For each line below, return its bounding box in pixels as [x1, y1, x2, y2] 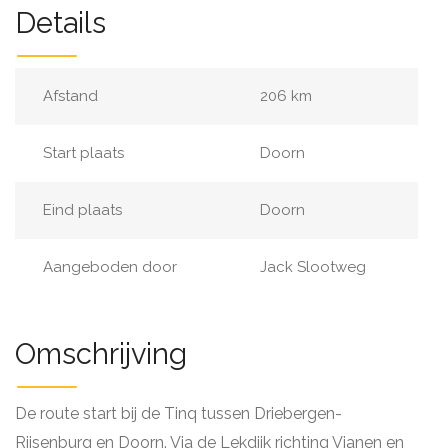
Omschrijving [15, 337, 187, 371]
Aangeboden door [43, 258, 177, 276]
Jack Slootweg [260, 258, 366, 276]
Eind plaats [43, 201, 122, 219]
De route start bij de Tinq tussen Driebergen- [15, 404, 342, 423]
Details [15, 6, 106, 40]
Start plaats [43, 144, 124, 162]
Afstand [43, 87, 98, 105]
